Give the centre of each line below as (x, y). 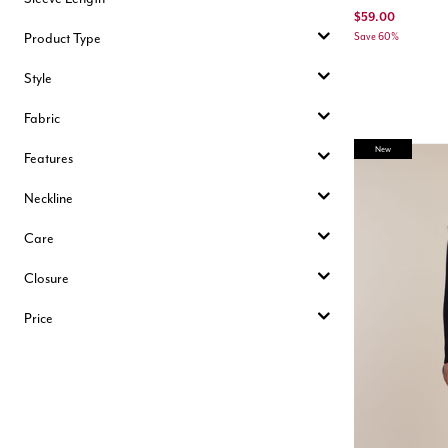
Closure (46, 278)
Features (48, 158)
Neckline (48, 198)
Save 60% (376, 37)
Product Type (62, 38)
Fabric (42, 118)
